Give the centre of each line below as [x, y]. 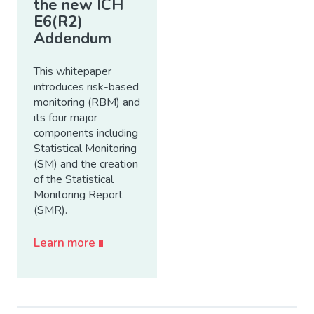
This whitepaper [73, 71]
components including [86, 133]
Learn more [64, 243]
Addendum [73, 38]
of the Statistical [74, 179]
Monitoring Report [78, 194]
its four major [66, 117]
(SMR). [50, 210]
